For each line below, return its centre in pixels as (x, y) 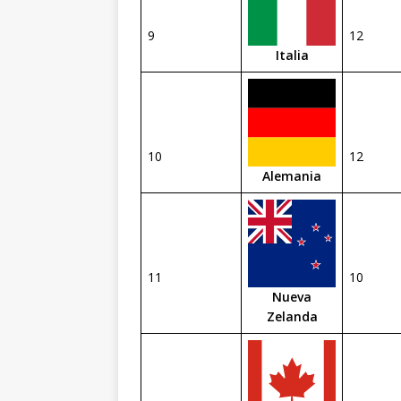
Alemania (292, 175)
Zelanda (292, 316)
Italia (292, 55)
